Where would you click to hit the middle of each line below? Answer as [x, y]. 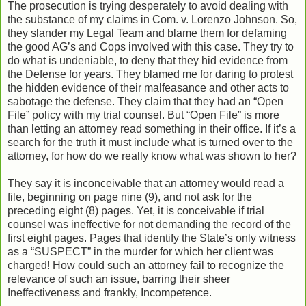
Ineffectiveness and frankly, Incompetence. [110, 292]
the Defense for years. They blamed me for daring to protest [150, 74]
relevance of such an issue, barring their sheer [119, 279]
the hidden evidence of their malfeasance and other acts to [148, 87]
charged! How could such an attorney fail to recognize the [146, 265]
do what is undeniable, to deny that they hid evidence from [148, 60]
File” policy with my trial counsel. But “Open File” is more [143, 115]
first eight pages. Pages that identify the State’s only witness [152, 238]
